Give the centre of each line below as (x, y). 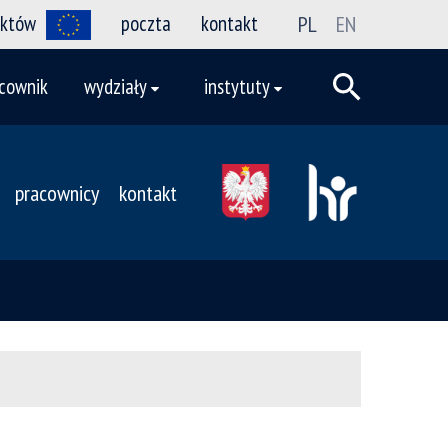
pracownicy (57, 193)
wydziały (115, 86)
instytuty (237, 86)
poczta (146, 23)
